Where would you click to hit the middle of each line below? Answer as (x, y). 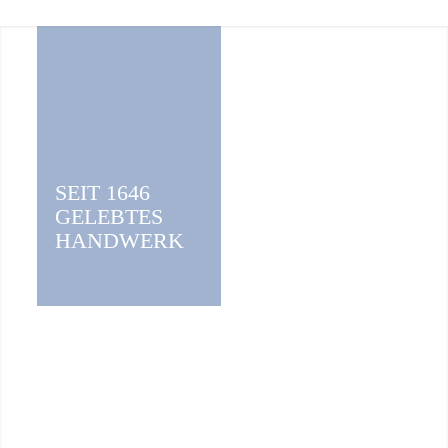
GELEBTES (108, 216)
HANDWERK (119, 240)
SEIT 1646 (102, 192)
